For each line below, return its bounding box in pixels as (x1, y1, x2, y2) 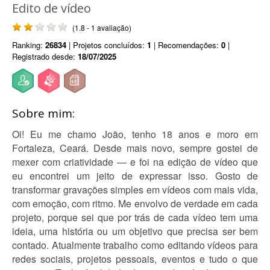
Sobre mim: (12, 105, 75, 121)
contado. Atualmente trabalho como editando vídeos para (12, 238, 258, 252)
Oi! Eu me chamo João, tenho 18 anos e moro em (12, 127, 258, 141)
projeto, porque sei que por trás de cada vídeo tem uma (12, 210, 258, 224)
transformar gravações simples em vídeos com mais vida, (12, 183, 258, 196)
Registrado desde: (12, 51, 78, 62)
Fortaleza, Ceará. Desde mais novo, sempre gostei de (12, 141, 258, 155)
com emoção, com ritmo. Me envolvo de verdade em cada (12, 196, 258, 210)
